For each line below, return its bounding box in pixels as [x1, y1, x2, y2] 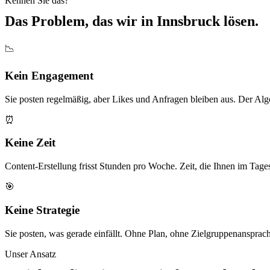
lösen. [220, 13, 259, 30]
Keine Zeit [5, 136, 55, 149]
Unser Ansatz [5, 248, 56, 259]
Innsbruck [157, 13, 220, 30]
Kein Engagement [5, 69, 93, 82]
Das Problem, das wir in [5, 13, 157, 30]
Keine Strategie [5, 203, 80, 216]
